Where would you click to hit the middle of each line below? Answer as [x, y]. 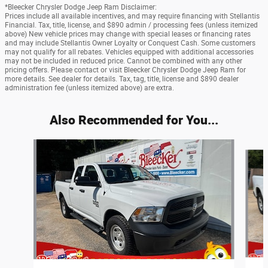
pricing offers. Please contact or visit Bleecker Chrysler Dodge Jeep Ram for [125, 70]
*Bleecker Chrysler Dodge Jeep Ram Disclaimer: [81, 7]
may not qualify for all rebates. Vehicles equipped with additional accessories [129, 52]
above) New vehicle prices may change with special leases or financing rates [128, 34]
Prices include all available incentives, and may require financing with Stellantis [132, 16]
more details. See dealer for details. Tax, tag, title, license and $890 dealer [122, 79]
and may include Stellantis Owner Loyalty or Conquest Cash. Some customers [130, 43]
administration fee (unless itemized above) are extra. [89, 88]
